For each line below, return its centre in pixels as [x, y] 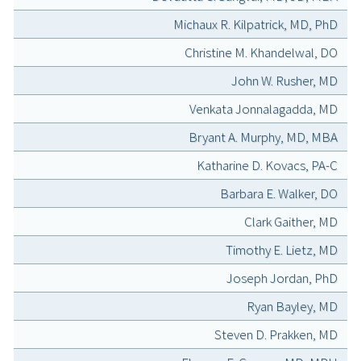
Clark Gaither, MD [291, 222]
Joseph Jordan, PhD [282, 278]
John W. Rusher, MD [284, 81]
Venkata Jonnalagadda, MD [263, 109]
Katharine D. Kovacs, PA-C [267, 166]
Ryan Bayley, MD [292, 307]
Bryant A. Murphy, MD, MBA [263, 137]
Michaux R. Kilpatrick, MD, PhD [255, 25]
